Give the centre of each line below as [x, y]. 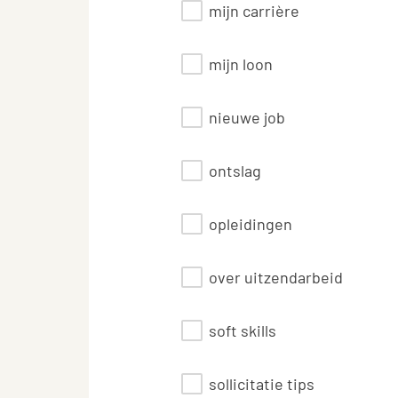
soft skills [243, 330]
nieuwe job [247, 117]
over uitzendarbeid [276, 277]
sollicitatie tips [262, 384]
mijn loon [241, 64]
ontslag [235, 171]
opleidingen [251, 224]
